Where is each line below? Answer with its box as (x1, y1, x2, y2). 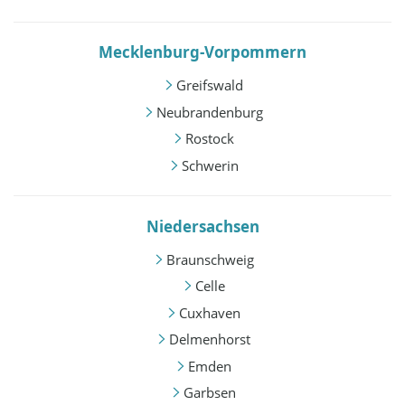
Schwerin (181, 155, 239, 174)
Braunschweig (165, 250, 254, 268)
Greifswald (176, 76, 243, 95)
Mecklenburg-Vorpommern (99, 42, 306, 63)
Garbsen (184, 383, 236, 402)
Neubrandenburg (156, 102, 263, 121)
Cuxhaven (179, 303, 240, 322)
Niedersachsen (146, 215, 259, 237)
